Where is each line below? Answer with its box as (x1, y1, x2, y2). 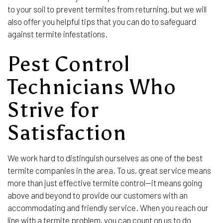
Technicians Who (7, 74, 176, 100)
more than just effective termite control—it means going (7, 177, 202, 188)
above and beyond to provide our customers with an (7, 190, 188, 200)
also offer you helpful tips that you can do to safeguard (7, 16, 196, 26)
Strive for (7, 97, 99, 122)
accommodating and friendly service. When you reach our (7, 202, 209, 213)
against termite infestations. (7, 28, 109, 39)
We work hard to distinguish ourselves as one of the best (7, 152, 203, 163)
